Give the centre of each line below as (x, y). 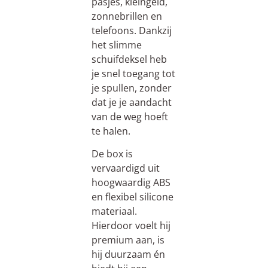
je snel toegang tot (133, 73)
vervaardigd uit (125, 168)
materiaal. (114, 211)
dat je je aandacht (131, 102)
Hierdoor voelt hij (131, 226)
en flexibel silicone (132, 197)
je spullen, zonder (131, 88)
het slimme (116, 45)
